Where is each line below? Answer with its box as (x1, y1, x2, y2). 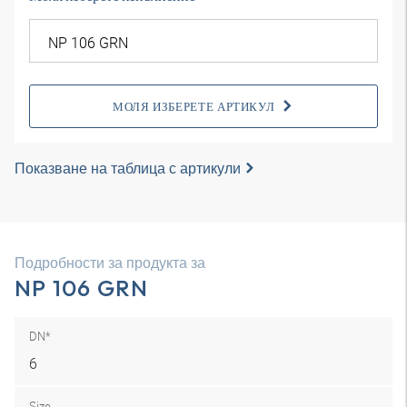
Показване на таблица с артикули (15, 158, 241, 178)
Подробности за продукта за (15, 253, 205, 273)
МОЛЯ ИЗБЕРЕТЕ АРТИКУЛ (112, 99, 275, 114)
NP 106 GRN (15, 273, 149, 303)
